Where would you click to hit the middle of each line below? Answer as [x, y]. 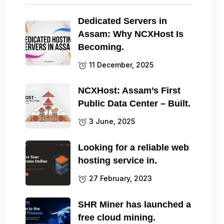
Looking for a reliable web [134, 147]
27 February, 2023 [120, 178]
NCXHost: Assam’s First [129, 90]
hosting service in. [118, 160]
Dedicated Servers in [123, 21]
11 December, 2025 [120, 64]
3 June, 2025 [111, 121]
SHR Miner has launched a [135, 204]
